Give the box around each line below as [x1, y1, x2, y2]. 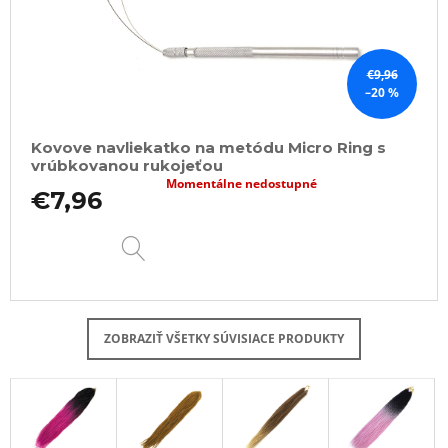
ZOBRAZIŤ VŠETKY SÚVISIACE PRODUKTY [104, 330, 344, 348]
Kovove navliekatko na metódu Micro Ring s [31, 138, 386, 158]
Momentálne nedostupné [166, 175, 318, 193]
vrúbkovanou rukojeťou [31, 156, 223, 176]
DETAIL [145, 228, 215, 249]
